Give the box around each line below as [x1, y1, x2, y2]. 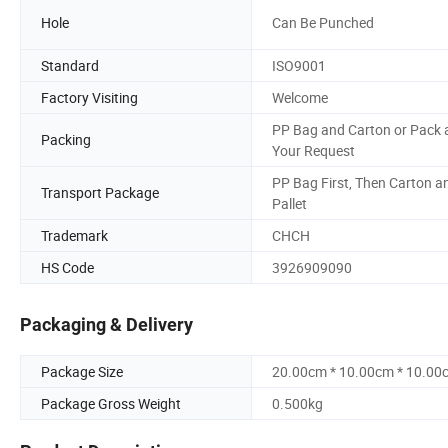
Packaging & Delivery [20, 314, 193, 336]
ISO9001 [272, 55, 326, 75]
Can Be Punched [272, 13, 374, 33]
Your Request [272, 140, 355, 160]
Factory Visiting [41, 87, 138, 107]
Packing [41, 130, 91, 150]
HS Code [41, 257, 94, 277]
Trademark [41, 225, 108, 245]
